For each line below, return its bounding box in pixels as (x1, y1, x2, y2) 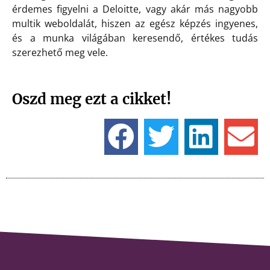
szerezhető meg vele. (12, 45, 108, 59)
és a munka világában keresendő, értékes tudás (12, 31, 258, 45)
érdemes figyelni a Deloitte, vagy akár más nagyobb (12, 2, 258, 16)
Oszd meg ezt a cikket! (12, 89, 171, 108)
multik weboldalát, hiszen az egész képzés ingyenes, (12, 16, 258, 30)
